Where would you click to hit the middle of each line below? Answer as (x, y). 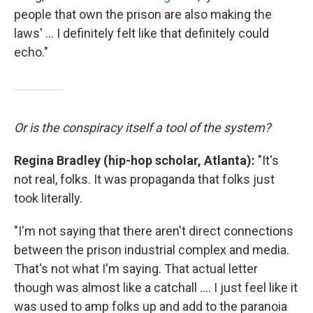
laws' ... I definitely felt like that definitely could (141, 34)
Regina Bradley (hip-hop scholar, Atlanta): (134, 161)
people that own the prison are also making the (143, 15)
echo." (31, 52)
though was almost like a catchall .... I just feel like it (156, 288)
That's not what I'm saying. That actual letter (136, 269)
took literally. (48, 198)
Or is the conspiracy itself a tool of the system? (143, 128)
